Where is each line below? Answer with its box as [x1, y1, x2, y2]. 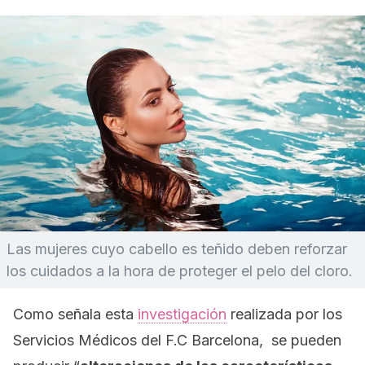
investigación [138, 306, 226, 323]
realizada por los [226, 306, 342, 323]
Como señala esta [13, 306, 138, 323]
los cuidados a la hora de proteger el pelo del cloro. [7, 262, 353, 279]
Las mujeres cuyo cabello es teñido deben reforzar [7, 240, 347, 257]
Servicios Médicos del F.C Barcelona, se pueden [13, 332, 341, 349]
